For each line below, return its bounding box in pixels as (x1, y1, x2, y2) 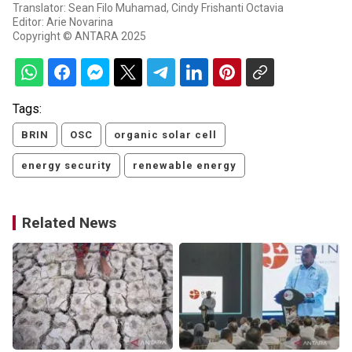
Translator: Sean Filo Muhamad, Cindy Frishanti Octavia (13, 2, 284, 15)
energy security (21, 159, 112, 172)
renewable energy (133, 159, 236, 172)
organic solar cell (114, 129, 217, 141)
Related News (22, 214, 116, 233)
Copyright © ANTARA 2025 (13, 30, 146, 43)
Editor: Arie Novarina (13, 16, 113, 29)
